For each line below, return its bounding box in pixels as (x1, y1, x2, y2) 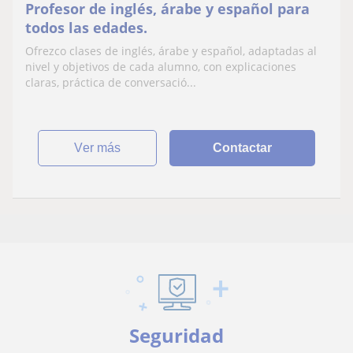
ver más (83, 140, 121, 154)
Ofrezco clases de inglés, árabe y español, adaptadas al (25, 43, 317, 58)
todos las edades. (25, 17, 147, 37)
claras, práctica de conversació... (25, 74, 196, 90)
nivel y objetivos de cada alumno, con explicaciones (25, 58, 296, 74)
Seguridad (129, 321, 224, 348)
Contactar (213, 140, 273, 154)
